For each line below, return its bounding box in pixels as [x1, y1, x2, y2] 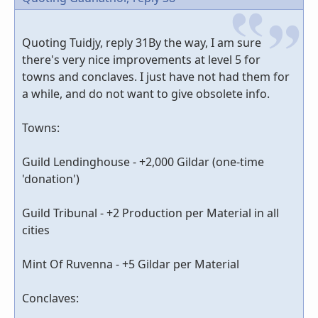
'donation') [22, 170, 79, 187]
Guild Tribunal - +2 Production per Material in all [22, 204, 279, 221]
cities [22, 221, 50, 238]
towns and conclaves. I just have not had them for [22, 68, 290, 84]
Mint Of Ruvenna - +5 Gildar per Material [22, 256, 239, 272]
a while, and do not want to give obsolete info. [22, 85, 270, 102]
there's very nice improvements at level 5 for [22, 51, 261, 67]
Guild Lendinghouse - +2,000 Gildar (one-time [22, 153, 264, 170]
